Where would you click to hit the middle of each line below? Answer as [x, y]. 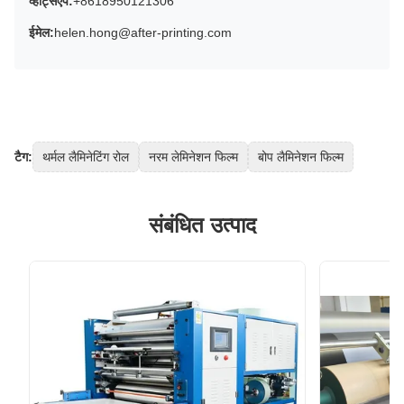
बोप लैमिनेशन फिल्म [301, 156]
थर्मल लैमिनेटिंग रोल [86, 156]
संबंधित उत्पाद [202, 225]
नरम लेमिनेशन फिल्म [193, 156]
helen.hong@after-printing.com [143, 32]
